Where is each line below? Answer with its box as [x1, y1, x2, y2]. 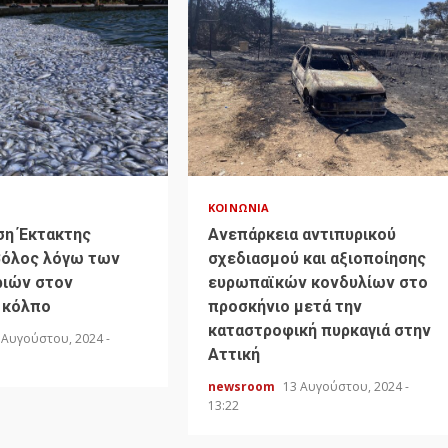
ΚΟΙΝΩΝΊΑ [208, 200, 270, 216]
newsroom [208, 378, 279, 396]
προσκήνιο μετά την [208, 297, 363, 317]
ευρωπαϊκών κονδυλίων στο [208, 273, 429, 293]
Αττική [208, 345, 261, 365]
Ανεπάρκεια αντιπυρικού [208, 225, 397, 245]
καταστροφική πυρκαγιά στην [208, 321, 432, 341]
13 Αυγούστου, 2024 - [283, 378, 410, 396]
